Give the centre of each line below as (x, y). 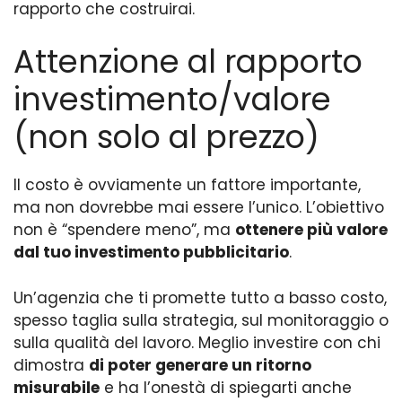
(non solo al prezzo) (166, 137)
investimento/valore (172, 100)
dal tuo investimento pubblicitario (151, 253)
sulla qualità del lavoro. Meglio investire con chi (197, 342)
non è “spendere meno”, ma (124, 230)
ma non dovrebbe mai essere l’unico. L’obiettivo (199, 208)
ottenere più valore (311, 230)
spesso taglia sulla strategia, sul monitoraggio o (201, 320)
